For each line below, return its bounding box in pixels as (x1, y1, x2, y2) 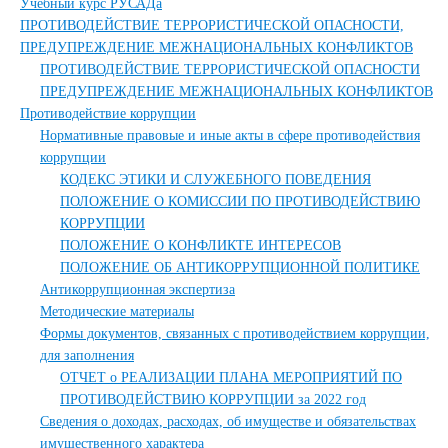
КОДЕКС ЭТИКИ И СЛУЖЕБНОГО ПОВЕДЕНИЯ (60, 172, 371, 187)
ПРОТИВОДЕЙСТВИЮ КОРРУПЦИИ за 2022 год (60, 392, 366, 407)
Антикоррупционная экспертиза (40, 282, 235, 297)
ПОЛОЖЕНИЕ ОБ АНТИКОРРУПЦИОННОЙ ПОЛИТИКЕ (60, 260, 420, 275)
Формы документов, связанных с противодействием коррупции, (40, 326, 430, 341)
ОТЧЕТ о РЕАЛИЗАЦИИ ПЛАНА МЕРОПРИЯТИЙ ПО (60, 370, 402, 385)
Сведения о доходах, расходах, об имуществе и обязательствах (40, 414, 416, 429)
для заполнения (40, 348, 134, 363)
